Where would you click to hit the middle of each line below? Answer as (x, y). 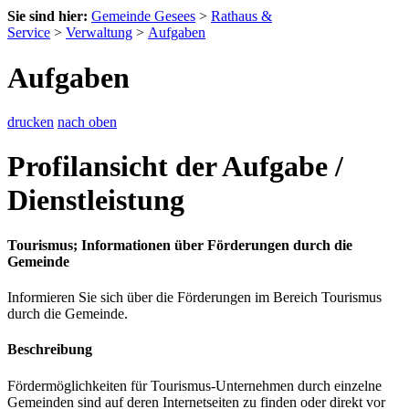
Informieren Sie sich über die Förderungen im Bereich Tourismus (194, 298)
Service (29, 33)
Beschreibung (50, 350)
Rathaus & (241, 16)
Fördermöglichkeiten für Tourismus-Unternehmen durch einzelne (194, 385)
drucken (31, 121)
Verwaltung (99, 33)
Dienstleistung (96, 200)
